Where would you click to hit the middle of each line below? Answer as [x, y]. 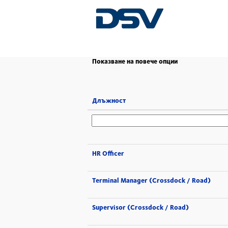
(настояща [161, 8]
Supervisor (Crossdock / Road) [140, 207]
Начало [110, 9]
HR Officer [108, 153]
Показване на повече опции [135, 61]
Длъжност [109, 100]
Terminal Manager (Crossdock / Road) [151, 180]
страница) [161, 17]
